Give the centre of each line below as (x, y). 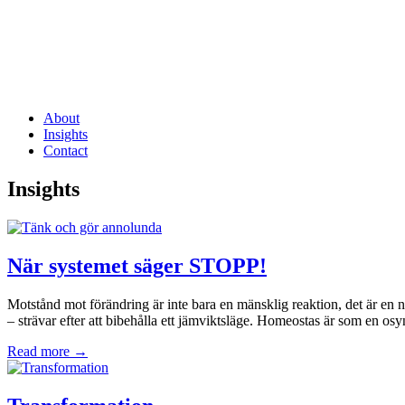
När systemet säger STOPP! (137, 265)
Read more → (47, 351)
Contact (66, 151)
